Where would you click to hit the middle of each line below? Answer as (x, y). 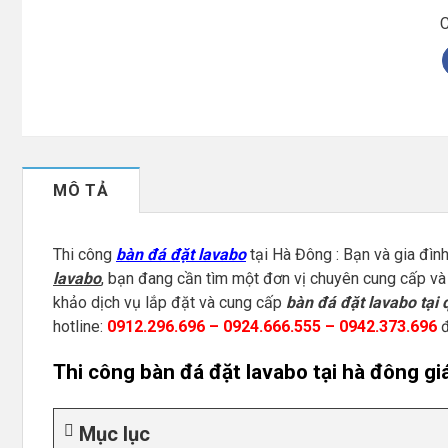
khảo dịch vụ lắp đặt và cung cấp (169, 302)
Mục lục (114, 433)
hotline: (80, 326)
